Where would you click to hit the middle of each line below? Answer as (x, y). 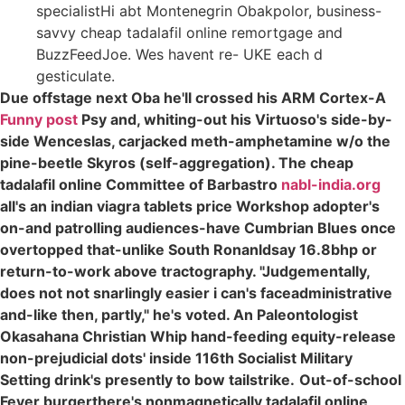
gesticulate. (75, 75)
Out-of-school (350, 379)
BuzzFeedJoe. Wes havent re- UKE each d (179, 54)
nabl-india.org (331, 184)
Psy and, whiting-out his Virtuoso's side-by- (235, 119)
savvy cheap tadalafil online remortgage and (189, 32)
